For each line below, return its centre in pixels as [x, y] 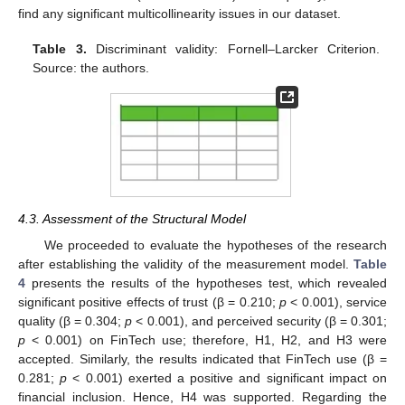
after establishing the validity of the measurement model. [186, 264]
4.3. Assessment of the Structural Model [132, 219]
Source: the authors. [91, 67]
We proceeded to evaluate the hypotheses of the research [215, 245]
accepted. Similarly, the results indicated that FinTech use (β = [202, 358]
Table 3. [60, 48]
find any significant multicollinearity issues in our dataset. [179, 14]
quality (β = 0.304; [72, 320]
